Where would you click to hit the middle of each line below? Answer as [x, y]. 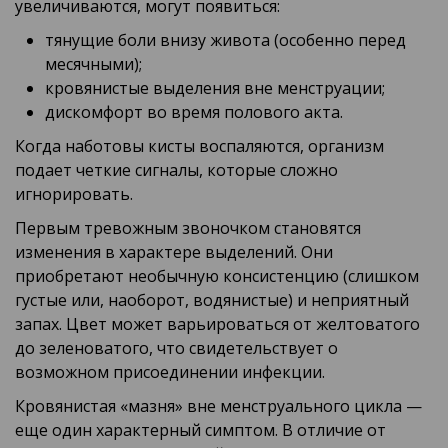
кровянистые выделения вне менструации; [215, 88]
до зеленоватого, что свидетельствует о [176, 348]
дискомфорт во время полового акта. [194, 112]
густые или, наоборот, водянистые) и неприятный [212, 300]
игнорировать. [74, 194]
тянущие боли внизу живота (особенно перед [225, 40]
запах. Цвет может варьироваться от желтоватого [217, 324]
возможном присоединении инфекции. [170, 372]
